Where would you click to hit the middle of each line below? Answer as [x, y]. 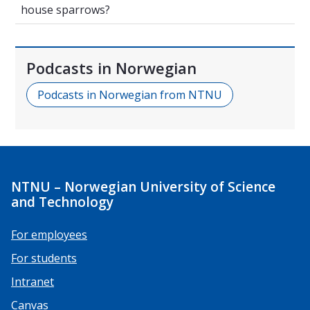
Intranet [33, 281]
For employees [49, 234]
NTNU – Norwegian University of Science [143, 186]
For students [44, 258]
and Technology [62, 202]
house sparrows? [65, 9]
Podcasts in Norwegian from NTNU [130, 94]
